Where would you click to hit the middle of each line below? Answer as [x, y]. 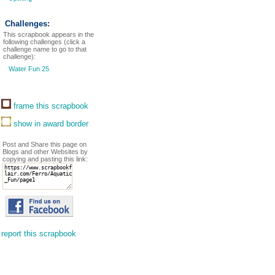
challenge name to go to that [45, 49]
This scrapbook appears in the [48, 34]
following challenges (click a [44, 42]
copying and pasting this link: [45, 159]
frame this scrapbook [50, 106]
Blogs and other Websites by [45, 152]
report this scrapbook [39, 234]
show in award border [50, 124]
